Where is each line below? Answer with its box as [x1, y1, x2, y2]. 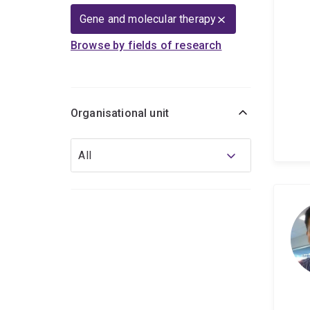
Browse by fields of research [71, 39, 222, 53]
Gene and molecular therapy [80, 12, 217, 26]
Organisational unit [71, 107, 170, 120]
